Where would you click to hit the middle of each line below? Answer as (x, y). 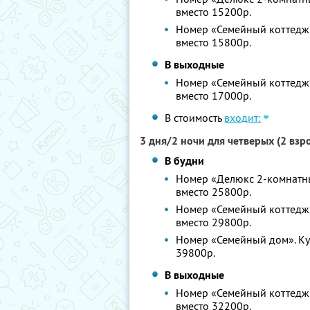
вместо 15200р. (214, 12)
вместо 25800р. (214, 192)
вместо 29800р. (214, 222)
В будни (185, 161)
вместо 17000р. (214, 95)
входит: (243, 118)
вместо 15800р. (214, 42)
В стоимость (195, 118)
